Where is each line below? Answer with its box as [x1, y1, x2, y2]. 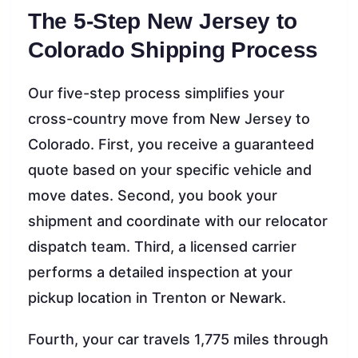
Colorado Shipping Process [28, 37, 318, 62]
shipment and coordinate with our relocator [28, 212, 328, 229]
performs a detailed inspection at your [28, 263, 292, 280]
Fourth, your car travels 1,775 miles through [28, 330, 328, 348]
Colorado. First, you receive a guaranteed [28, 135, 314, 153]
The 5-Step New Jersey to [28, 8, 297, 34]
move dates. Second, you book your [28, 186, 277, 204]
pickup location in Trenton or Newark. [28, 288, 286, 306]
